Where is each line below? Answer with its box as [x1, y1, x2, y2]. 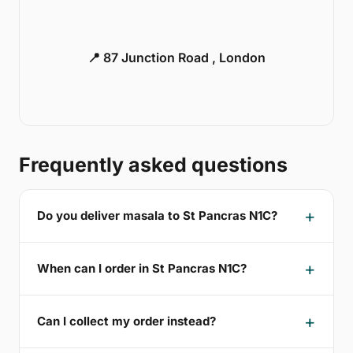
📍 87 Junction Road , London [87, 49, 266, 65]
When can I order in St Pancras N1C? [37, 261, 247, 277]
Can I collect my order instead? [37, 314, 216, 329]
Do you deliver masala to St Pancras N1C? [37, 208, 277, 224]
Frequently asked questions [19, 152, 288, 176]
